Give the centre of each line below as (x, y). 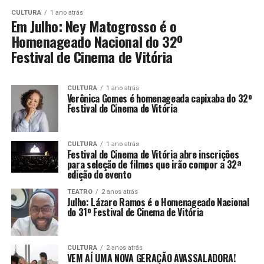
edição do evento (99, 175)
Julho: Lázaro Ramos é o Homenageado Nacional (158, 202)
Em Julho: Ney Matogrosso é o (94, 26)
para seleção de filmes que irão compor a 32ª (154, 165)
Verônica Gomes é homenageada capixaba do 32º (159, 99)
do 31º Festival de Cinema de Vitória (136, 212)
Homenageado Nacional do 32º (97, 42)
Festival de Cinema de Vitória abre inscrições (153, 155)
